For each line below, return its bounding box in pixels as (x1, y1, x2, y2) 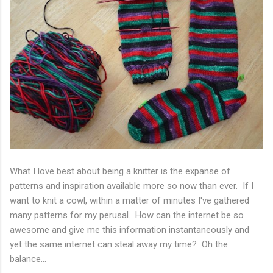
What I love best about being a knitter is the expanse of (10, 165, 230, 177)
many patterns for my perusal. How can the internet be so (10, 209, 244, 221)
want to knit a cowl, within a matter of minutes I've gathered (10, 194, 249, 206)
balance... (10, 253, 46, 264)
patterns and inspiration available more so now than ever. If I (10, 180, 253, 191)
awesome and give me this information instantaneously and (10, 224, 249, 235)
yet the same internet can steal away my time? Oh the (10, 238, 228, 250)
